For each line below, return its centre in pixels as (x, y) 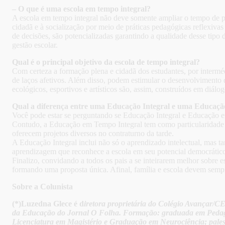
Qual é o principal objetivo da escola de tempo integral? (106, 62)
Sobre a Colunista (42, 187)
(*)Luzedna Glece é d (48, 204)
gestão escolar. (35, 45)
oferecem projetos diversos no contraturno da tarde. (93, 134)
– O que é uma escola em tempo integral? (81, 9)
